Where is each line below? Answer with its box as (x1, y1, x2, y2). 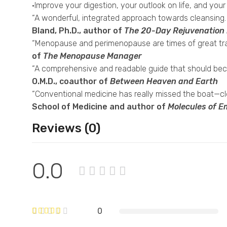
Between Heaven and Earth (110, 77, 218, 87)
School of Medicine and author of (32, 102, 166, 112)
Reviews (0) (32, 121, 100, 136)
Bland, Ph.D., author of (32, 26, 122, 36)
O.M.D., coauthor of (32, 77, 108, 87)
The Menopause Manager (43, 51, 142, 61)
